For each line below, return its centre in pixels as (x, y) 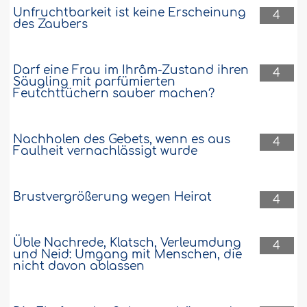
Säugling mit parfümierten (95, 82)
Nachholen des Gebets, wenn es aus (122, 139)
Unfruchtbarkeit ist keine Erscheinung (130, 12)
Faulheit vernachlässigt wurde (106, 151)
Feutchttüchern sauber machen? (114, 93)
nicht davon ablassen (79, 266)
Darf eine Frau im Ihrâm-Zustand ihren (131, 70)
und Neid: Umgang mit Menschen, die (128, 254)
